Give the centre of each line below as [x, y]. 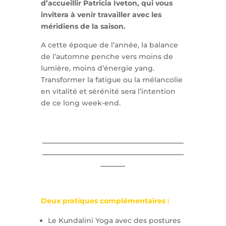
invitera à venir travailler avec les [101, 15]
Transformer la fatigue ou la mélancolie [111, 80]
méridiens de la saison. [83, 26]
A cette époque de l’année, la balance [109, 45]
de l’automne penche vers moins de [107, 57]
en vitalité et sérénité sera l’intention [108, 92]
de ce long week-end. [80, 103]
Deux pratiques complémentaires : [105, 201]
